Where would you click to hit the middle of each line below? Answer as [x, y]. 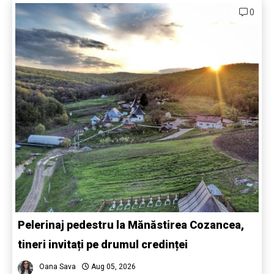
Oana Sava [57, 267]
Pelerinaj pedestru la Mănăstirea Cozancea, [131, 225]
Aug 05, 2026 [113, 267]
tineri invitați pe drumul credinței [104, 245]
